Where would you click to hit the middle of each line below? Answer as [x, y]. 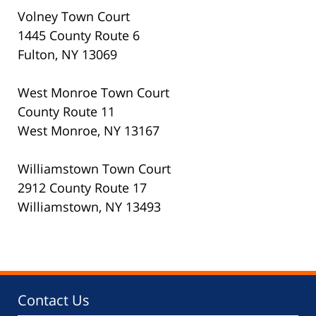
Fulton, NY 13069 [67, 55]
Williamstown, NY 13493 [89, 207]
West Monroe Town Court [93, 93]
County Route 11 [66, 112]
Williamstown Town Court [94, 169]
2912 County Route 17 [82, 188]
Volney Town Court [74, 17]
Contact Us [54, 300]
